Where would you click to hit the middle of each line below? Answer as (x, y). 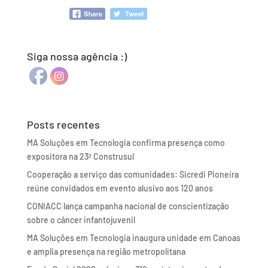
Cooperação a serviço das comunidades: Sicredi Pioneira (133, 175)
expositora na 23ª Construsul (80, 157)
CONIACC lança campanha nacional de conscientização (128, 206)
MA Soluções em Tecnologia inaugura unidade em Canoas (133, 238)
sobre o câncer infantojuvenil (81, 220)
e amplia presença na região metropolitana (106, 252)
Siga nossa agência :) (77, 57)
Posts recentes (63, 125)
